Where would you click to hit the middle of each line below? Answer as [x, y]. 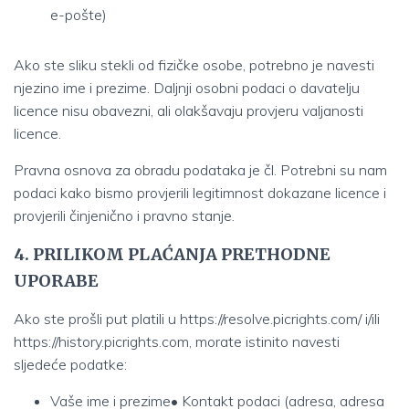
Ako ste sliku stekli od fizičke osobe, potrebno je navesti [194, 65]
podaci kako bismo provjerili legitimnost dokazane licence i [200, 193]
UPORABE [56, 281]
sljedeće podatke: [70, 364]
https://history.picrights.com [101, 341]
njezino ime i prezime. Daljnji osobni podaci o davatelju [187, 88]
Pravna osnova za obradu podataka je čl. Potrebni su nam [200, 170]
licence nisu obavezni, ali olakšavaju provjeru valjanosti [189, 110]
